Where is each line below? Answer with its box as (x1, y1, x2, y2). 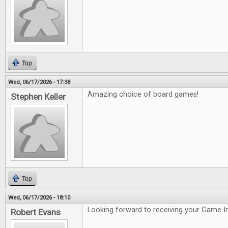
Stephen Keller (11, 92, 66, 102)
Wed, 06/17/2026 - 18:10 (8, 194, 70, 201)
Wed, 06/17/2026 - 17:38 (8, 78, 70, 85)
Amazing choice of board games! (88, 90, 198, 99)
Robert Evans (11, 207, 61, 217)
